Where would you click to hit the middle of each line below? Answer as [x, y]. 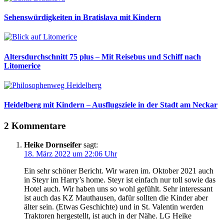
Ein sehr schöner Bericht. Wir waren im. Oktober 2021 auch [119, 171]
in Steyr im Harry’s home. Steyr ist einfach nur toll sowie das [120, 180]
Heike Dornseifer [53, 145]
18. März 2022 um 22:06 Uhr [70, 154]
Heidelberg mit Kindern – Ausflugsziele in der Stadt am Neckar [111, 105]
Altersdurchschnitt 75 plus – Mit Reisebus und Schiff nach [102, 56]
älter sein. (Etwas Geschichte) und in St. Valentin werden [114, 207]
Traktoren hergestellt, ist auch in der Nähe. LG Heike [108, 216]
